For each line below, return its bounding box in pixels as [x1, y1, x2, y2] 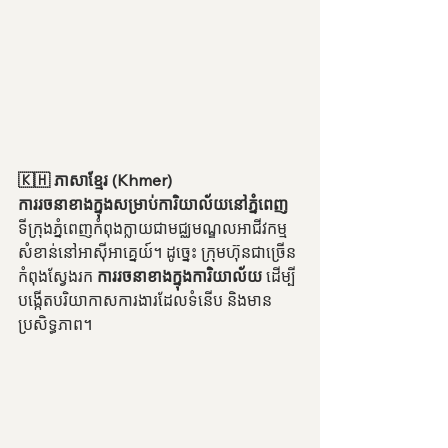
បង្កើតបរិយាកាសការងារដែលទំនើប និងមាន [18, 290, 272, 311]
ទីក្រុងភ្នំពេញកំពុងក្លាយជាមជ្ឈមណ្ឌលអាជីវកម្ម [18, 218, 287, 239]
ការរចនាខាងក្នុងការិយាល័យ [97, 266, 262, 287]
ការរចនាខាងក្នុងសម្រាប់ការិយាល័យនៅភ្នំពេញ [18, 194, 288, 215]
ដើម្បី [262, 266, 296, 287]
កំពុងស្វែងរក [18, 266, 97, 287]
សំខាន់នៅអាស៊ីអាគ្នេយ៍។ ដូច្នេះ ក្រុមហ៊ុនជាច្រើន [18, 242, 296, 263]
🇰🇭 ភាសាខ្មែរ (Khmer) [18, 170, 172, 191]
